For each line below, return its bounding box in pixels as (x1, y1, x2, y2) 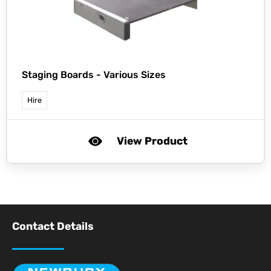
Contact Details (12, 220, 94, 232)
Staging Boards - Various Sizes (22, 69, 166, 81)
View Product (116, 135, 188, 148)
